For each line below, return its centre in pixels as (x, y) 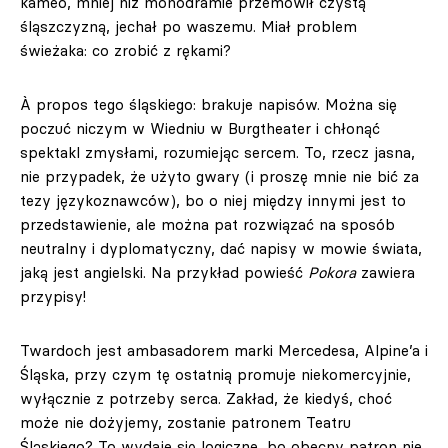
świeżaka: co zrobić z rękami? (125, 50)
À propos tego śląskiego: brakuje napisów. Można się (208, 104)
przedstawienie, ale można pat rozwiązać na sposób (207, 224)
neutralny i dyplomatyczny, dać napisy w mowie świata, (221, 248)
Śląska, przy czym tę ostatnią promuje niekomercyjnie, (215, 374)
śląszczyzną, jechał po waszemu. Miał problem (188, 26)
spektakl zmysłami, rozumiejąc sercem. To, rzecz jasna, (217, 152)
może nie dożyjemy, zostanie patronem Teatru (185, 422)
